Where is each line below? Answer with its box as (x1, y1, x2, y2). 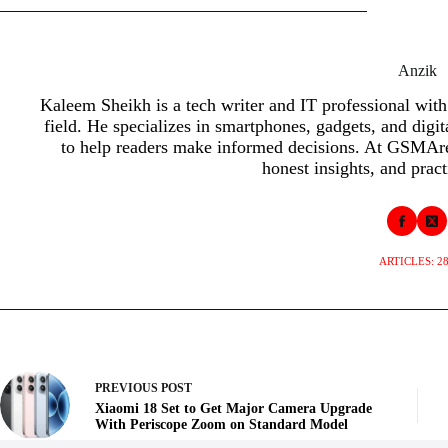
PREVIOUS (95, 380, 161, 395)
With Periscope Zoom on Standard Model (95, 416, 348, 432)
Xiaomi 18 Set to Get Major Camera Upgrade (95, 400, 372, 416)
